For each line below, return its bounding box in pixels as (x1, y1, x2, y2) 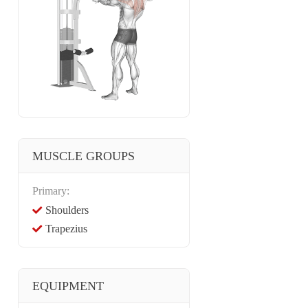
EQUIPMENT (32, 279, 104, 293)
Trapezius (45, 223, 87, 234)
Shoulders (45, 204, 89, 216)
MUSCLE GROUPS (32, 149, 135, 163)
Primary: (32, 185, 69, 197)
